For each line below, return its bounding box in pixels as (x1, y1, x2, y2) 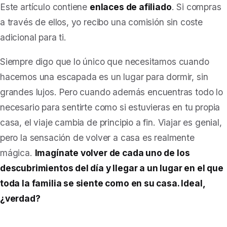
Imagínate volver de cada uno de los (34, 147, 190, 158)
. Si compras (171, 2, 221, 12)
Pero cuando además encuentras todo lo (59, 87, 223, 97)
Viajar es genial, (155, 117, 222, 128)
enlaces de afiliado (89, 2, 172, 12)
